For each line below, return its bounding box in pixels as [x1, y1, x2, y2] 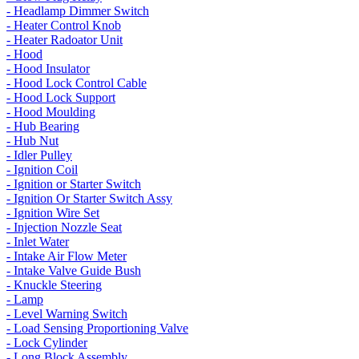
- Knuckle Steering [6, 278, 102, 292]
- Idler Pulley [6, 148, 72, 162]
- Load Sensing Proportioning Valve [6, 321, 188, 335]
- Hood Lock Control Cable [6, 76, 147, 90]
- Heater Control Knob [6, 18, 121, 32]
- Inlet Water [6, 235, 69, 248]
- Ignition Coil [6, 163, 78, 176]
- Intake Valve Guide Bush [6, 264, 141, 277]
